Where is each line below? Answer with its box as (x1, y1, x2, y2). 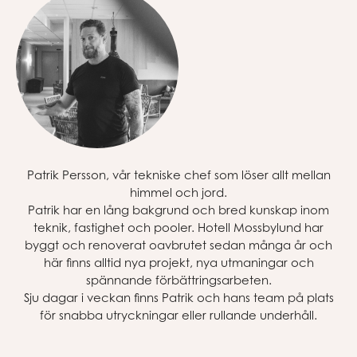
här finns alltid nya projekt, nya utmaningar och (43, 254, 314, 269)
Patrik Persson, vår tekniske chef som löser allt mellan (26, 167, 331, 182)
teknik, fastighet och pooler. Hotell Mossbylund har (33, 219, 324, 234)
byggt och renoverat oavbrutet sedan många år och (25, 237, 332, 252)
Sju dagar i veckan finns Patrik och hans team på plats (23, 289, 334, 304)
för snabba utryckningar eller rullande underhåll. (40, 307, 317, 322)
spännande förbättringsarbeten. (85, 272, 272, 287)
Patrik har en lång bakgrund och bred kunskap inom (28, 202, 329, 217)
